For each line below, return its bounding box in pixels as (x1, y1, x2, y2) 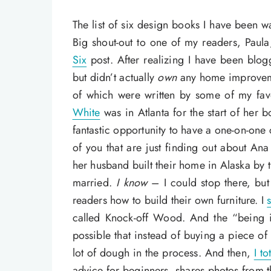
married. (72, 175, 117, 191)
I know (116, 175, 148, 191)
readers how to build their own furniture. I (72, 192, 267, 209)
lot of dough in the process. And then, (72, 245, 254, 261)
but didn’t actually (72, 70, 158, 86)
